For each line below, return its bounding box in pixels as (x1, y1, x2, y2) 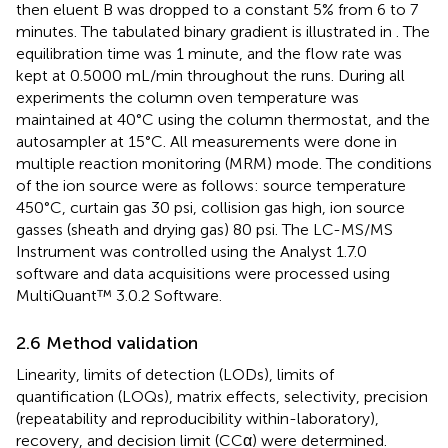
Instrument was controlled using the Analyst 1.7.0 (16, 241, 367, 261)
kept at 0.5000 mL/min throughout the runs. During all (16, 65, 405, 85)
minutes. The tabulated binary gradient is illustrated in (16, 21, 396, 41)
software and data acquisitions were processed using (16, 263, 390, 283)
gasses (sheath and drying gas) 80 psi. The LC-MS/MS (16, 219, 393, 239)
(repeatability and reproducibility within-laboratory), (16, 408, 379, 428)
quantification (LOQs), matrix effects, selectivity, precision (16, 386, 428, 406)
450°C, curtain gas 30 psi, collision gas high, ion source (16, 197, 405, 217)
